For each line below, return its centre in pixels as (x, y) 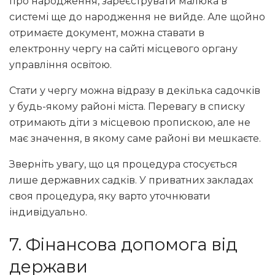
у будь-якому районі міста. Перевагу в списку (127, 106)
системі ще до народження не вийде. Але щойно (137, 17)
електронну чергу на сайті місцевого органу (123, 48)
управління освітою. (60, 64)
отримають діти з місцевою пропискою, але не (130, 122)
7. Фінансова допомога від (123, 245)
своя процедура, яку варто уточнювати (110, 196)
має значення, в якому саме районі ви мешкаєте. (135, 138)
